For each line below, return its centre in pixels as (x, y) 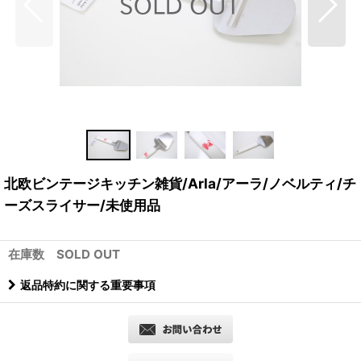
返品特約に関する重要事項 (88, 284)
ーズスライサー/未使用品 (82, 205)
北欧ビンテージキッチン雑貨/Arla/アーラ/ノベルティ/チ (180, 183)
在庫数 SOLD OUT (64, 254)
